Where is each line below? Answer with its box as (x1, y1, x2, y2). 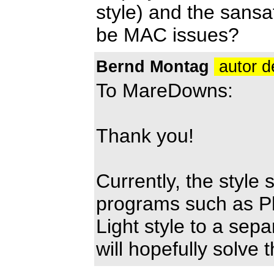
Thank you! (96, 124, 194, 147)
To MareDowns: (96, 79, 233, 102)
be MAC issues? (96, 23, 239, 46)
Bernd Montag (96, 57, 209, 76)
